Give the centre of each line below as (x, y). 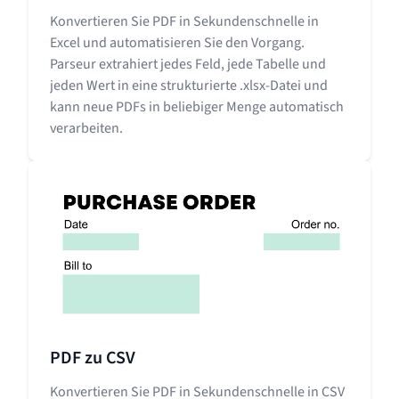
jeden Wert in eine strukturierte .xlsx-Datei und (189, 85)
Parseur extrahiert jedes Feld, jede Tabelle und (188, 64)
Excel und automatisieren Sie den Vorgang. (177, 42)
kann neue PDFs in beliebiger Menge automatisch (197, 106)
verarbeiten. (86, 128)
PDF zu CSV (93, 358)
